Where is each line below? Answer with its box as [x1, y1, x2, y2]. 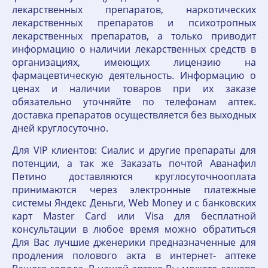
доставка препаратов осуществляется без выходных [12, 108, 256, 121]
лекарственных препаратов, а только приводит [12, 29, 256, 42]
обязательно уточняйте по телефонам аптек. [12, 95, 256, 108]
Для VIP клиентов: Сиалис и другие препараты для [12, 144, 256, 157]
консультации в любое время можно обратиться [12, 223, 256, 236]
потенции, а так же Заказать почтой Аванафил [12, 157, 256, 170]
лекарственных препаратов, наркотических [12, 3, 256, 16]
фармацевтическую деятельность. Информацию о [12, 69, 256, 82]
